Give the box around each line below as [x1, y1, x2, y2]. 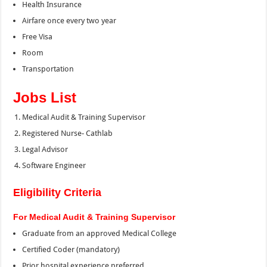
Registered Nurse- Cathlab [22, 129, 113, 138]
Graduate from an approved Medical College [22, 229, 177, 238]
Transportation [22, 64, 74, 74]
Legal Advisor [22, 145, 69, 154]
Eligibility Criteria [13, 187, 105, 199]
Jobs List [13, 89, 77, 106]
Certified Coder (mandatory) [22, 245, 120, 254]
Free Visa [22, 32, 53, 42]
